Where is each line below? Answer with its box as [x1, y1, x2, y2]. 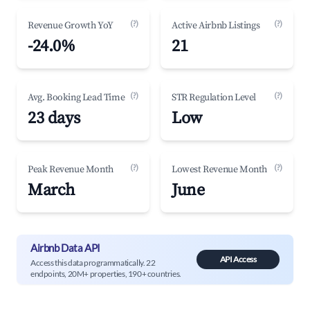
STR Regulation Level [172, 91, 256, 104]
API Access [219, 254, 257, 264]
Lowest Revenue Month [172, 163, 267, 176]
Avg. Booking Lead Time [28, 91, 125, 104]
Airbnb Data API [30, 241, 100, 254]
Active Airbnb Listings [172, 19, 260, 32]
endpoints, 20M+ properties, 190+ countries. [30, 268, 181, 279]
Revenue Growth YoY [28, 19, 113, 32]
